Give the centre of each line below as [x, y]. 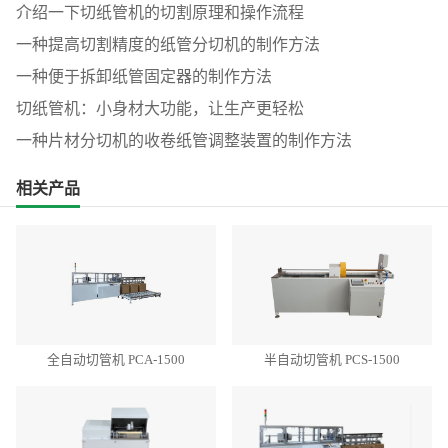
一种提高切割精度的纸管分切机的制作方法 [168, 44]
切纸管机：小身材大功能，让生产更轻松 [160, 108]
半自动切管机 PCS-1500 [332, 360]
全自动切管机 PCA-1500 [116, 360]
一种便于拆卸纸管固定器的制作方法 [144, 76]
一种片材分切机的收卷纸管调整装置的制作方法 [184, 140]
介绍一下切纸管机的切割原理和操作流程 [160, 12]
